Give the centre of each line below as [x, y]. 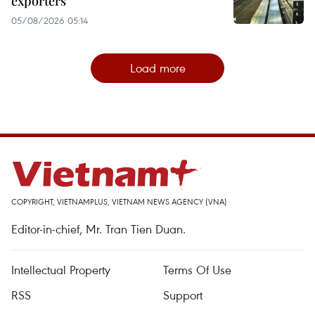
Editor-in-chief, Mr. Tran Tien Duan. [98, 229]
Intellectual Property [61, 269]
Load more [157, 67]
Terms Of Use [197, 269]
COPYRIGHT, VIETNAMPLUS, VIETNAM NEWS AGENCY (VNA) [119, 201]
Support [183, 295]
